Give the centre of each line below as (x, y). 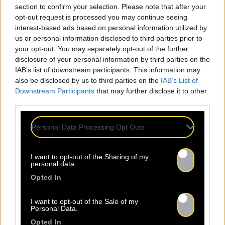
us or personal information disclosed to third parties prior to (109, 38)
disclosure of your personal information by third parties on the (113, 59)
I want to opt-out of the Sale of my (84, 201)
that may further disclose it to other (151, 91)
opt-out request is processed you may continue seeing (101, 17)
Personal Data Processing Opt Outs (88, 127)
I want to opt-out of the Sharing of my (90, 156)
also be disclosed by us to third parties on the (88, 80)
